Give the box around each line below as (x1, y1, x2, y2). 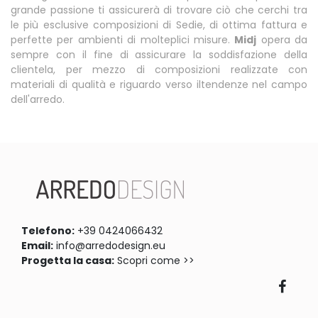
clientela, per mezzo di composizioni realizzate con (11, 62, 307, 77)
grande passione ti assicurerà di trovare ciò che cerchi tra (11, 2, 307, 17)
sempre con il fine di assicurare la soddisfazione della (11, 47, 307, 62)
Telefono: (21, 223, 75, 238)
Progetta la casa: (21, 253, 114, 268)
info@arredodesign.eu (56, 238, 165, 253)
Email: (21, 238, 53, 253)
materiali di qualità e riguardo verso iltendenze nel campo (11, 77, 307, 92)
